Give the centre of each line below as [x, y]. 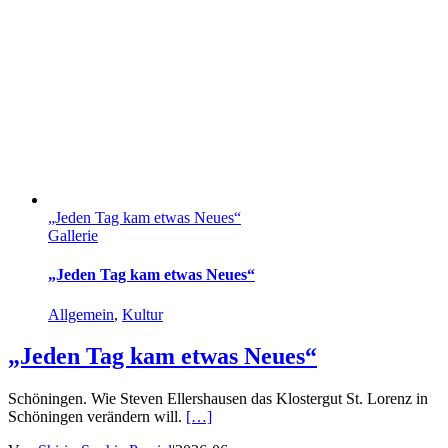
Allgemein [81, 314]
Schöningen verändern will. [97, 417]
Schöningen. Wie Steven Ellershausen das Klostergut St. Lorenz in [218, 399]
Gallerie [73, 235]
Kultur [142, 314]
